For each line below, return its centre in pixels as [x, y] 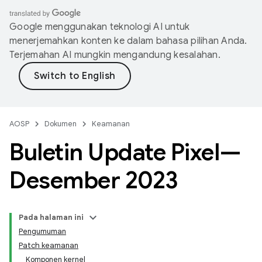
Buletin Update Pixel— [125, 152]
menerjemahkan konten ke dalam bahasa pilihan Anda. [128, 41]
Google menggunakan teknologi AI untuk [100, 27]
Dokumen [61, 124]
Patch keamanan [49, 245]
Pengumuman [42, 231]
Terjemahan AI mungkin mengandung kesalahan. [115, 55]
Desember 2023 [94, 180]
